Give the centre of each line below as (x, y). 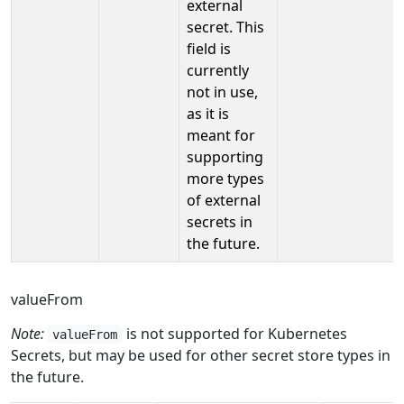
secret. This (225, 27)
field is (209, 48)
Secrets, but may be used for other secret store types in (201, 355)
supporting (225, 156)
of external (224, 200)
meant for (221, 135)
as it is (208, 113)
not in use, (222, 92)
